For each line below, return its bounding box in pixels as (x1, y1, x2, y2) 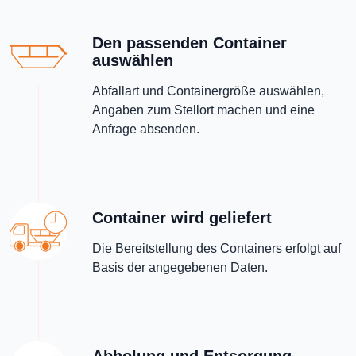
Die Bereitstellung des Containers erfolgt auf (92, 242, 341, 255)
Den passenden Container (92, 34, 287, 52)
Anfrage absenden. (92, 122, 199, 136)
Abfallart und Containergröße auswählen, (92, 84, 324, 98)
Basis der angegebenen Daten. (92, 261, 268, 274)
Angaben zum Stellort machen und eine (92, 103, 315, 117)
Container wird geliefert (92, 209, 272, 226)
